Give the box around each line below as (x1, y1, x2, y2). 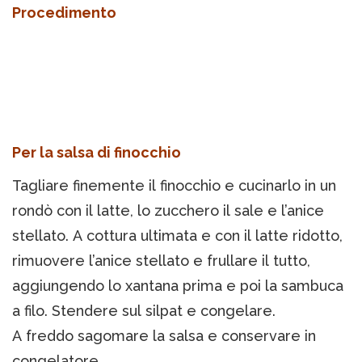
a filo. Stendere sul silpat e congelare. (12, 302, 276, 320)
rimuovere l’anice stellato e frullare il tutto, (12, 252, 310, 270)
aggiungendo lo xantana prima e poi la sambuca (12, 277, 343, 295)
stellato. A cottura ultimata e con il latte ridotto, (12, 227, 343, 245)
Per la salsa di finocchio (12, 144, 181, 162)
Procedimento (12, 4, 116, 22)
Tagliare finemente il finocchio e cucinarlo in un (12, 177, 336, 195)
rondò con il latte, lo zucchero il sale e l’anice (12, 202, 324, 220)
